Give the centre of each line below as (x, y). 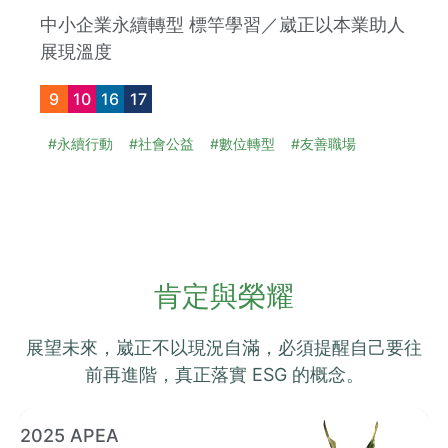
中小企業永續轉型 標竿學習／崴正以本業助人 (222, 25)
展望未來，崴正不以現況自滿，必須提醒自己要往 (224, 348)
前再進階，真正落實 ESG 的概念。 (224, 375)
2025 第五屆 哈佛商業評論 (128, 434)
